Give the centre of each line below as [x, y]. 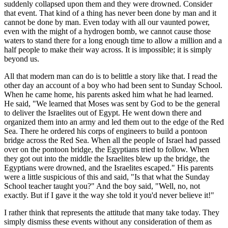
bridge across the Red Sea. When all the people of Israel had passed [112, 140]
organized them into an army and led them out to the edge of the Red [114, 122]
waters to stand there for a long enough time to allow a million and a [113, 41]
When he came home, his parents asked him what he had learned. [109, 95]
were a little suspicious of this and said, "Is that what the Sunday [107, 177]
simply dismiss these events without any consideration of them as [108, 222]
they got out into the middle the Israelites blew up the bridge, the [107, 159]
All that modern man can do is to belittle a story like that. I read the [111, 76]
